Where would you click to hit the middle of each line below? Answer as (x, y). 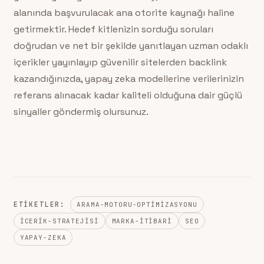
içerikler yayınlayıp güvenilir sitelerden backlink (120, 62)
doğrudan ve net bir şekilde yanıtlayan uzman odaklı (131, 45)
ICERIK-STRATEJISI (59, 221)
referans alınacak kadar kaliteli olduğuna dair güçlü (128, 95)
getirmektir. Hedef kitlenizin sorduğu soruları (113, 29)
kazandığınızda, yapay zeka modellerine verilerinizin (128, 78)
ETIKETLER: (39, 204)
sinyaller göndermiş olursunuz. (81, 111)
